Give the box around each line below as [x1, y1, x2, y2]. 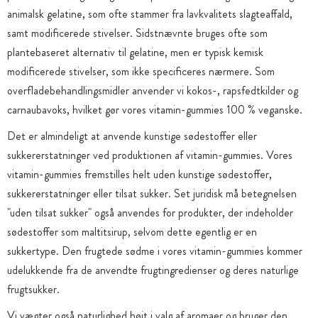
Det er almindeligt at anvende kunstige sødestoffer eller [7, 128, 257, 144]
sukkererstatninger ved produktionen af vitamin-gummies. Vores [7, 147, 292, 163]
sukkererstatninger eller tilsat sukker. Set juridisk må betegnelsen [7, 185, 297, 202]
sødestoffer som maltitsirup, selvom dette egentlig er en [7, 224, 257, 240]
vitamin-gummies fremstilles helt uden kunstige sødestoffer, [7, 166, 272, 182]
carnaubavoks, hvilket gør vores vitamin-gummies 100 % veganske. [7, 102, 302, 118]
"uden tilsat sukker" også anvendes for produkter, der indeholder [7, 204, 293, 221]
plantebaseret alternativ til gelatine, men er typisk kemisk [7, 44, 263, 60]
